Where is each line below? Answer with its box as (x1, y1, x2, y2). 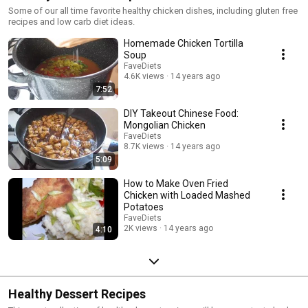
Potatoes (124, 201, 164, 213)
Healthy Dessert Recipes (8, 287, 146, 302)
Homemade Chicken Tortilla (124, 38, 243, 49)
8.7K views (124, 142, 164, 152)
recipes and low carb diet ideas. (8, 16, 135, 27)
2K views (124, 223, 157, 234)
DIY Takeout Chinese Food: (124, 108, 239, 120)
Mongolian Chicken (124, 120, 206, 131)
